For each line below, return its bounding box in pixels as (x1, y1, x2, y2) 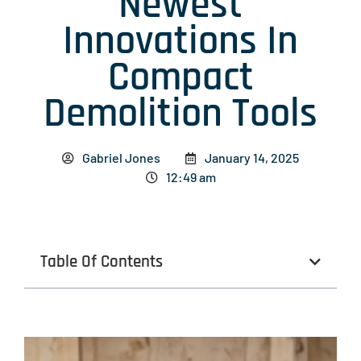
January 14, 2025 (205, 150, 299, 166)
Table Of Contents (40, 251, 163, 273)
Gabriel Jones (82, 150, 160, 166)
